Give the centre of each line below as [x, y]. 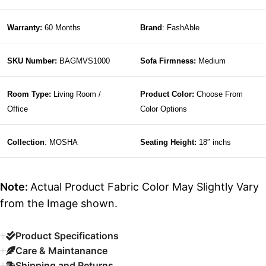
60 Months [61, 27]
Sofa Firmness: [169, 61]
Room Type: [29, 94]
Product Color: [168, 94]
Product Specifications [67, 235]
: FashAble [181, 27]
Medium [212, 61]
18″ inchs [215, 142]
